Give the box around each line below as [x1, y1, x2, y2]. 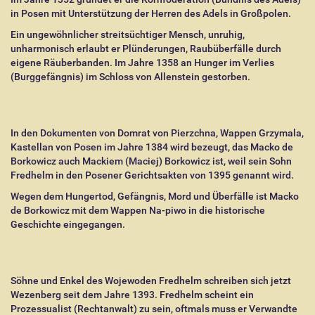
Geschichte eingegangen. [11, 219, 125, 230]
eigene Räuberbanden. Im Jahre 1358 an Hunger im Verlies [11, 57, 274, 68]
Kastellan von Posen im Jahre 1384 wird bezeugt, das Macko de [11, 141, 293, 153]
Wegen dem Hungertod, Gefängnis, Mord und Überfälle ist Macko [11, 191, 299, 202]
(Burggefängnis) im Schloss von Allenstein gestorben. [11, 71, 250, 82]
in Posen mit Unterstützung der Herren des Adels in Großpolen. [11, 8, 291, 19]
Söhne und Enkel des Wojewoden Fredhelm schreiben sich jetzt [11, 275, 291, 286]
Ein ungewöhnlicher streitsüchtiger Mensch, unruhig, [11, 29, 245, 40]
